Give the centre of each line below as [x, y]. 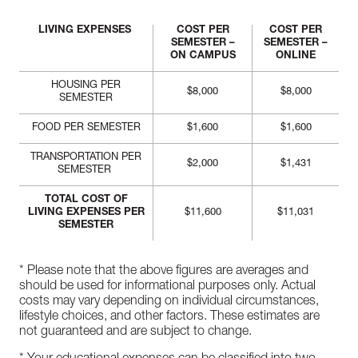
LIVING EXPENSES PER [86, 213]
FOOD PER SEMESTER [86, 128]
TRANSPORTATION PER [86, 158]
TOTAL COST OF [86, 200]
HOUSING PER [86, 86]
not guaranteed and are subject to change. [135, 332]
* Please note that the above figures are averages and [164, 272]
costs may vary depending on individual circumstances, [169, 302]
